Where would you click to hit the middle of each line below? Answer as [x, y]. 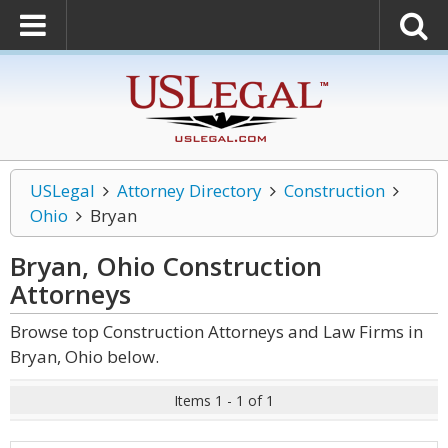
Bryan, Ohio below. [84, 356]
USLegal [62, 190]
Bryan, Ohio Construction [166, 266]
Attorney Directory [189, 190]
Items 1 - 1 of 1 [224, 400]
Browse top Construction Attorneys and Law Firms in [216, 331]
